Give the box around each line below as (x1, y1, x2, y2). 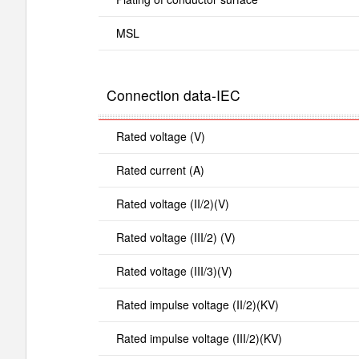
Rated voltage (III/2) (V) (115, 228, 236, 245)
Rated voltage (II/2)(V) (115, 195, 229, 212)
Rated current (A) (115, 161, 204, 178)
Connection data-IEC (107, 84, 240, 105)
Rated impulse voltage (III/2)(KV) (115, 329, 282, 346)
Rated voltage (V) (115, 127, 205, 144)
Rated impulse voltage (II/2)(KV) (115, 296, 279, 313)
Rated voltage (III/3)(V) (115, 262, 232, 279)
